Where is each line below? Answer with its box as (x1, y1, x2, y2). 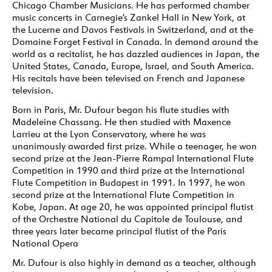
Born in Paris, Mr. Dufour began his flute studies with (12, 104, 229, 116)
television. (12, 84, 53, 97)
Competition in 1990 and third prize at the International (12, 165, 245, 177)
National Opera (12, 237, 78, 250)
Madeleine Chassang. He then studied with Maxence (12, 116, 231, 128)
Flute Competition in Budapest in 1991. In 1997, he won (12, 177, 245, 189)
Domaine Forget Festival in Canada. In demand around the (12, 36, 258, 48)
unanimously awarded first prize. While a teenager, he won (12, 140, 257, 152)
